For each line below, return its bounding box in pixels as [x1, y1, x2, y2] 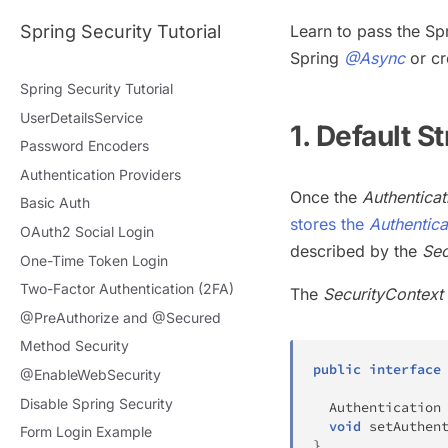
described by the [290, 240, 422, 261]
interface [369, 360, 441, 378]
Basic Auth [20, 194, 90, 212]
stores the [290, 213, 369, 234]
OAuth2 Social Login [20, 222, 154, 240]
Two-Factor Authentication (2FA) [20, 280, 234, 298]
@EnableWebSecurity [20, 365, 161, 383]
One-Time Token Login [20, 251, 168, 269]
